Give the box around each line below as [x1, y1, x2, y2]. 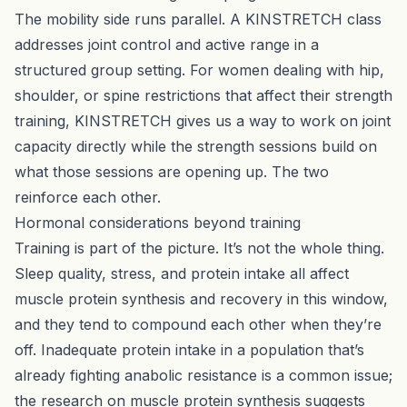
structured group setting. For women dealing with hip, [15, 60, 384, 79]
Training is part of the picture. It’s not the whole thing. [15, 238, 384, 257]
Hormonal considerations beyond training [15, 213, 301, 232]
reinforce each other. [15, 187, 161, 206]
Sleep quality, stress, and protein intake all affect [15, 263, 349, 283]
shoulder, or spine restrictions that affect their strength [15, 85, 392, 104]
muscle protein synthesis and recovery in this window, [15, 289, 388, 308]
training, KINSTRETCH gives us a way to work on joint [15, 111, 391, 130]
